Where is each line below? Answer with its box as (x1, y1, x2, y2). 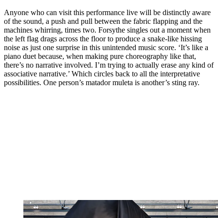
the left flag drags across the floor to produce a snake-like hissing (4, 34, 202, 43)
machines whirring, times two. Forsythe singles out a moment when (4, 25, 211, 34)
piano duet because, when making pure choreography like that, (4, 52, 196, 60)
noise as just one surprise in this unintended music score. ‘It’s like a (4, 43, 208, 52)
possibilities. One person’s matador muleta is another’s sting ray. (4, 78, 200, 87)
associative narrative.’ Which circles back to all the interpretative (4, 69, 200, 78)
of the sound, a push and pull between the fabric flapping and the (4, 17, 202, 25)
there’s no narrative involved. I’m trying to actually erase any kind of (4, 60, 214, 69)
